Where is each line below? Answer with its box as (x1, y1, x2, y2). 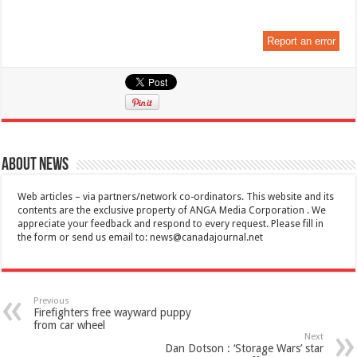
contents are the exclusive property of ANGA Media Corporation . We (18, 205, 327, 217)
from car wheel (33, 319, 106, 332)
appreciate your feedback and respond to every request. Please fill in (18, 218, 324, 230)
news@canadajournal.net (150, 232, 264, 244)
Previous (33, 296, 70, 307)
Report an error (266, 35, 335, 48)
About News (2, 156, 69, 175)
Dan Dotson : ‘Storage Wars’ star (164, 342, 324, 355)
